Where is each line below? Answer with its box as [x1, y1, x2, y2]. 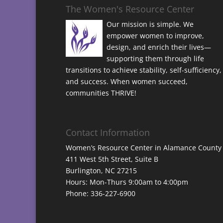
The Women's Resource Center [66, 2, 194, 15]
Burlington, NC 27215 [66, 166, 137, 176]
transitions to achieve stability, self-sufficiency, [66, 65, 222, 75]
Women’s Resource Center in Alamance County [66, 143, 222, 153]
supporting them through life [107, 53, 204, 63]
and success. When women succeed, [66, 76, 188, 86]
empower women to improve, [107, 30, 204, 40]
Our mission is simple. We [107, 19, 194, 29]
